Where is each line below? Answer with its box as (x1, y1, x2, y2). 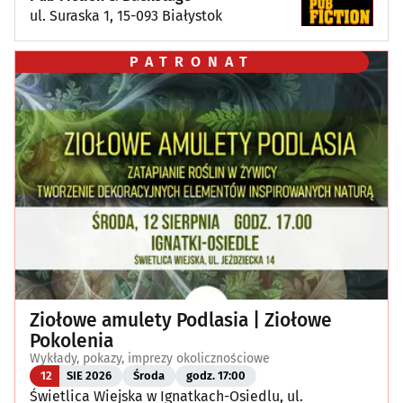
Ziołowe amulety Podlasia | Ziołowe (30, 308, 332, 332)
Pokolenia (30, 328, 113, 353)
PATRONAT (130, 53, 255, 71)
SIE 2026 (67, 369, 112, 383)
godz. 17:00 (186, 369, 246, 383)
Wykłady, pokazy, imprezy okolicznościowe (30, 350, 270, 366)
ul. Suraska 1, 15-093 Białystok (30, 6, 222, 24)
